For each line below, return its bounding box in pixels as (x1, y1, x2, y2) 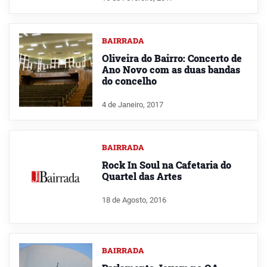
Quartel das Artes (101, 170, 182, 183)
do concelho (101, 74, 157, 88)
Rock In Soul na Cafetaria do (101, 159, 231, 172)
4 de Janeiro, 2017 (101, 100, 163, 110)
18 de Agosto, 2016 (101, 195, 166, 204)
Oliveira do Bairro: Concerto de (101, 52, 242, 65)
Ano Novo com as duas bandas (101, 63, 240, 76)
